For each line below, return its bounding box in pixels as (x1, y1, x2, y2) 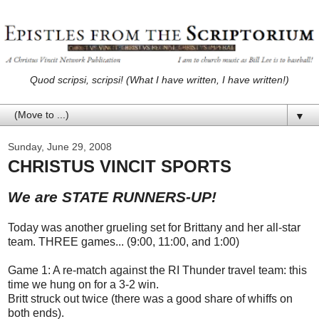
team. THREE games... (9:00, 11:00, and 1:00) (8, 235, 239, 248)
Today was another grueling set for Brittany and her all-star (8, 221, 300, 234)
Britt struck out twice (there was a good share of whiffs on (8, 292, 293, 305)
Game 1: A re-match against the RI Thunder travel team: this (8, 263, 307, 276)
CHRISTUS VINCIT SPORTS (8, 156, 231, 176)
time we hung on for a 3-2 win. (8, 278, 159, 291)
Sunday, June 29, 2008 (8, 140, 112, 152)
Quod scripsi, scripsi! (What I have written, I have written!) (30, 73, 289, 85)
